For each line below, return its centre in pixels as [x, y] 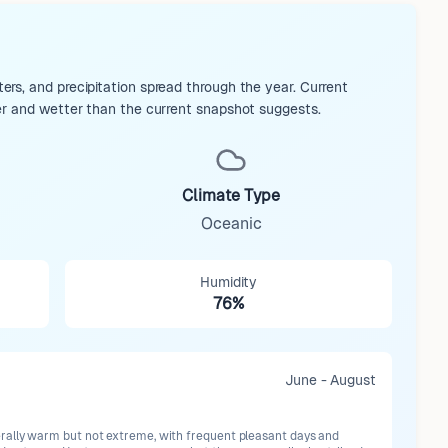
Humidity [228, 282]
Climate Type [231, 195]
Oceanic [231, 223]
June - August [330, 380]
